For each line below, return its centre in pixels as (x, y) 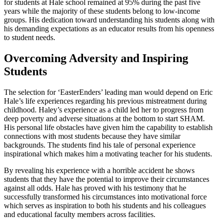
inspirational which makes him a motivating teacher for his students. (108, 154)
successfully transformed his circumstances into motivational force (105, 197)
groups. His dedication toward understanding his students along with (109, 20)
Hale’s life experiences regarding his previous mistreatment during (105, 101)
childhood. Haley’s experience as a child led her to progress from (104, 110)
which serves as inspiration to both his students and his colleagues (105, 206)
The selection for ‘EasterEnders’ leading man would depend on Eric (108, 92)
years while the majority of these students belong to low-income (102, 11)
